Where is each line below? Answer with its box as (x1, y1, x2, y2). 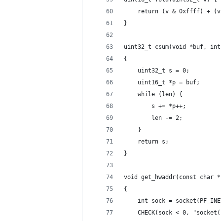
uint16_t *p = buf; (124, 79, 200, 86)
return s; (124, 138, 169, 145)
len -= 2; (124, 114, 183, 121)
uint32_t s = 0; (124, 67, 189, 74)
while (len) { (124, 91, 183, 98)
